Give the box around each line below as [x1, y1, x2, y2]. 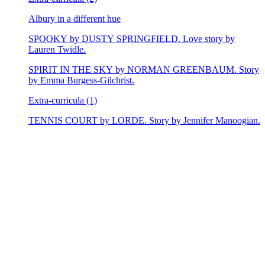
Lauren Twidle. [28, 44, 86, 54]
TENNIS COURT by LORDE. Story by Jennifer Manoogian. [28, 115, 260, 125]
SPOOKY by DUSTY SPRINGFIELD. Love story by [28, 33, 235, 44]
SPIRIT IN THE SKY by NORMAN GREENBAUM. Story [28, 64, 259, 75]
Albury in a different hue [28, 13, 121, 24]
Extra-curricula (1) [28, 95, 97, 105]
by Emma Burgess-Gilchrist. [28, 75, 134, 85]
